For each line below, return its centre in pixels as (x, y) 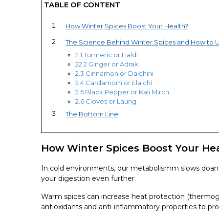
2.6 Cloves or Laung (106, 101)
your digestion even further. (88, 178)
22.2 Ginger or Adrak (107, 64)
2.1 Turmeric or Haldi (107, 55)
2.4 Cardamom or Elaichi (114, 82)
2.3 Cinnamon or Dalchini (114, 73)
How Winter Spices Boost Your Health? (127, 26)
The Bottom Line (92, 114)
